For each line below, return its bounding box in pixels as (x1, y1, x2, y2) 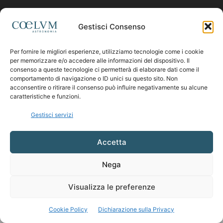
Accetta (97, 137, 126, 147)
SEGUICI (91, 39, 132, 51)
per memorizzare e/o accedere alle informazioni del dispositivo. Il (10, 57, 190, 64)
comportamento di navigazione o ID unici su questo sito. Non (10, 75, 178, 82)
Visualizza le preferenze (68, 182, 155, 192)
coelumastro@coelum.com (85, 10, 178, 19)
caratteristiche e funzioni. (10, 93, 81, 100)
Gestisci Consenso (78, 21, 145, 31)
